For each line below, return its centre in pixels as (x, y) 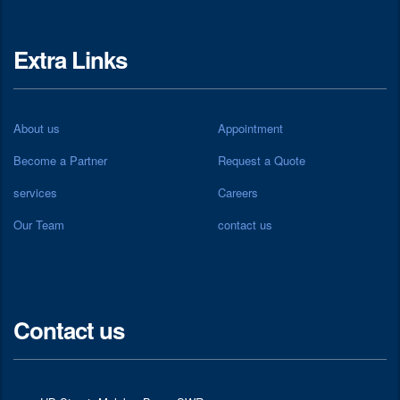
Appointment (250, 128)
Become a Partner (60, 160)
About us (37, 128)
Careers (238, 192)
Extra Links (70, 59)
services (35, 192)
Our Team (39, 224)
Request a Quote (262, 160)
